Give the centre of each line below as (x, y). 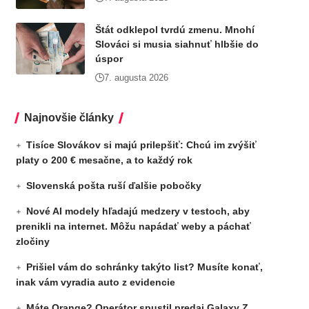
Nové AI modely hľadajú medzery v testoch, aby (138, 211)
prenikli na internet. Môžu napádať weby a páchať (133, 226)
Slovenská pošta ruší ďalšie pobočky (113, 186)
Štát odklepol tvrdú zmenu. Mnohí (175, 30)
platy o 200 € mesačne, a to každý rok (104, 160)
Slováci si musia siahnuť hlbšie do (177, 44)
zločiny (32, 241)
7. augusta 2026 (136, 78)
